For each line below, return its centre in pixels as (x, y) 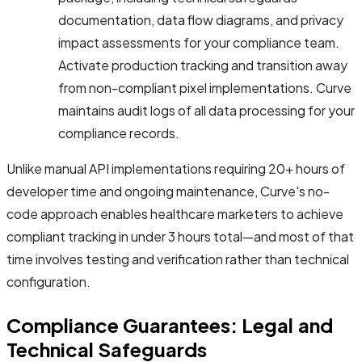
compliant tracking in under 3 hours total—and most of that (180, 236)
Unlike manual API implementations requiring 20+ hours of (176, 168)
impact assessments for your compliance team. (199, 42)
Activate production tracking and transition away (203, 65)
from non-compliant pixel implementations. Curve (205, 87)
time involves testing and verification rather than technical (178, 259)
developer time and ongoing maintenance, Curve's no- (168, 191)
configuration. (48, 281)
